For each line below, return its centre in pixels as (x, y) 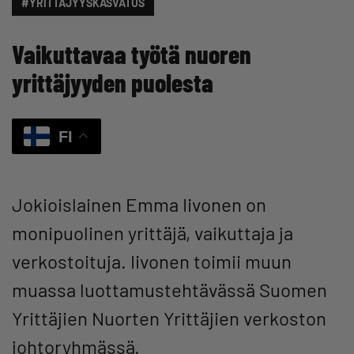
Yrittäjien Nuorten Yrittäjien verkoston (169, 318)
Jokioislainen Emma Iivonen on (139, 204)
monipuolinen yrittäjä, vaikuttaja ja (153, 232)
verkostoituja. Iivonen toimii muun (152, 261)
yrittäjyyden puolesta (113, 82)
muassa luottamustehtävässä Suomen (169, 289)
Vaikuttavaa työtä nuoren (132, 53)
